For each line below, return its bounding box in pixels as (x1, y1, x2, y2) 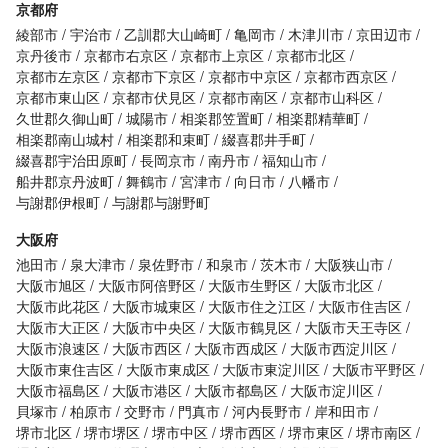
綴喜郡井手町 (222, 129, 306, 150)
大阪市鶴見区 (208, 317, 292, 338)
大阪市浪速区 (16, 338, 100, 359)
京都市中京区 (208, 66, 292, 87)
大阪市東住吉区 (16, 359, 114, 380)
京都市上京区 (180, 45, 264, 66)
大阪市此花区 (16, 296, 100, 317)
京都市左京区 (16, 66, 100, 87)
